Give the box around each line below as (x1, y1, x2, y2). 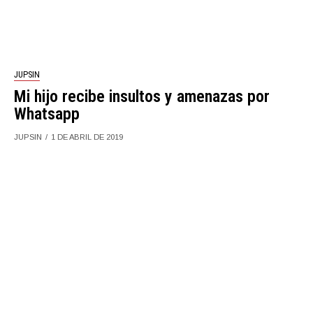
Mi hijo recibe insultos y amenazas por (14, 86, 270, 106)
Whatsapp (14, 103, 80, 124)
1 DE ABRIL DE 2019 (51, 132, 124, 141)
